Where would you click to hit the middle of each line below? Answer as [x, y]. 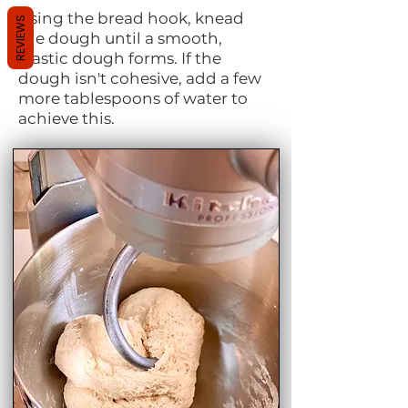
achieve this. [66, 119]
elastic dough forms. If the [120, 59]
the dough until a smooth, [120, 39]
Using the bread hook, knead [131, 19]
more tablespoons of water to [133, 99]
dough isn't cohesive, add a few [140, 79]
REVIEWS [20, 37]
